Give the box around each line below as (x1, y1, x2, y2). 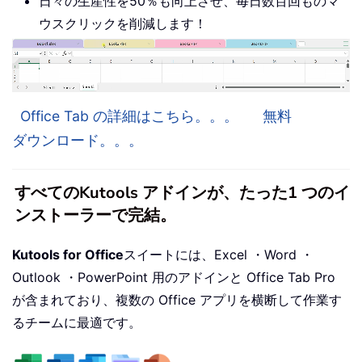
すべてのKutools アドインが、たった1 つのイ (15, 182, 350, 204)
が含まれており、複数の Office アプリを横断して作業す (12, 292, 342, 309)
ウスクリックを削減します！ (39, 15, 207, 32)
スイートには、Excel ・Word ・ (124, 246, 314, 263)
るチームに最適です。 (12, 314, 141, 331)
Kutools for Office (12, 246, 124, 263)
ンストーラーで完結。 (15, 204, 176, 227)
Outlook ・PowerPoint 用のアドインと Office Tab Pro (12, 269, 335, 286)
